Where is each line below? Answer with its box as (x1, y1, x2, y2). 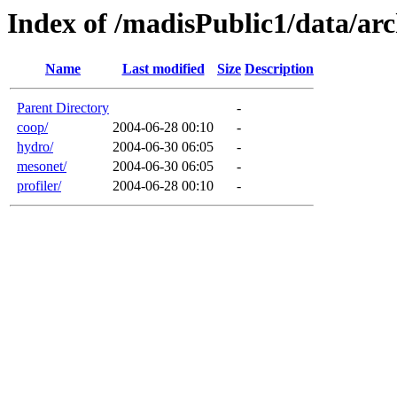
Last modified (121, 61, 205, 77)
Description (245, 61, 314, 77)
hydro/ (17, 139, 53, 155)
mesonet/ (17, 159, 66, 175)
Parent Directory (17, 100, 109, 116)
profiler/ (17, 178, 61, 194)
